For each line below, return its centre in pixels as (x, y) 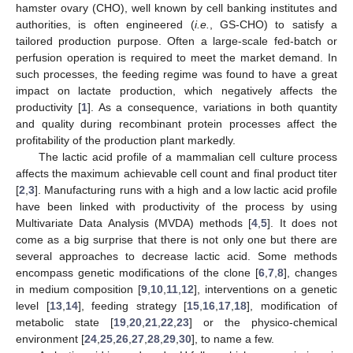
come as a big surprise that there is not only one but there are (176, 240)
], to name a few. (233, 339)
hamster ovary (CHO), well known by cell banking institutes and (176, 8)
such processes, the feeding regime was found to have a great (176, 74)
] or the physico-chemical (263, 322)
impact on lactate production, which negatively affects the (176, 91)
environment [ (50, 339)
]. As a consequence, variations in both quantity (212, 107)
